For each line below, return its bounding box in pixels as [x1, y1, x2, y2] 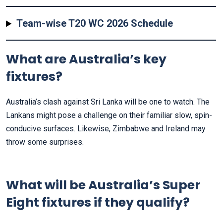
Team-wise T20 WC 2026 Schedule [16, 17, 173, 30]
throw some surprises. [6, 137, 84, 147]
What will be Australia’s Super [6, 176, 200, 194]
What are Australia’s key [6, 51, 166, 68]
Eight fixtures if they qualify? [6, 194, 190, 212]
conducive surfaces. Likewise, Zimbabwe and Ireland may [6, 124, 206, 134]
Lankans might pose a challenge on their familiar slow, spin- [6, 111, 212, 120]
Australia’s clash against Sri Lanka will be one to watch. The [6, 97, 210, 107]
